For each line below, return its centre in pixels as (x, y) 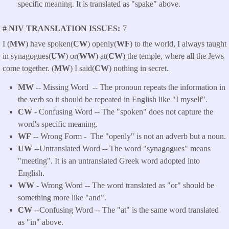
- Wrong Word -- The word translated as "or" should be (124, 186)
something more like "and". (62, 198)
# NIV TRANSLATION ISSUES (60, 28)
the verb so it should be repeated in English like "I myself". (113, 100)
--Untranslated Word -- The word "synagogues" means (121, 149)
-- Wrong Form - (60, 136)
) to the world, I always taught (178, 44)
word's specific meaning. (58, 124)
